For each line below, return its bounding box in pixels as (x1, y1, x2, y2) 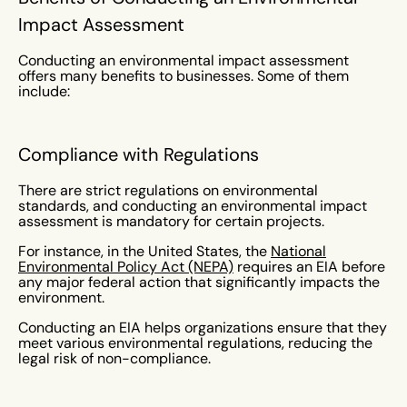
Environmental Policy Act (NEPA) (18, 258, 233, 275)
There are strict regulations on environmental (18, 182, 318, 199)
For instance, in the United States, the (18, 243, 271, 260)
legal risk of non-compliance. (18, 350, 211, 367)
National (271, 243, 326, 260)
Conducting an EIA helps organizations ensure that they (18, 319, 387, 336)
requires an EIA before (233, 258, 385, 275)
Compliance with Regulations (18, 143, 259, 165)
